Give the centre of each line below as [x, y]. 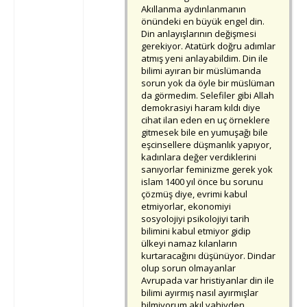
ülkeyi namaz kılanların [189, 244]
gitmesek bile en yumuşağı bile [205, 133]
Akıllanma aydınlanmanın [194, 9]
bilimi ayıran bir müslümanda [201, 71]
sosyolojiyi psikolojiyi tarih [195, 219]
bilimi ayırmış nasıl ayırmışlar [200, 293]
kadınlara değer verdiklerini [199, 157]
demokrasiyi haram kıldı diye [201, 108]
